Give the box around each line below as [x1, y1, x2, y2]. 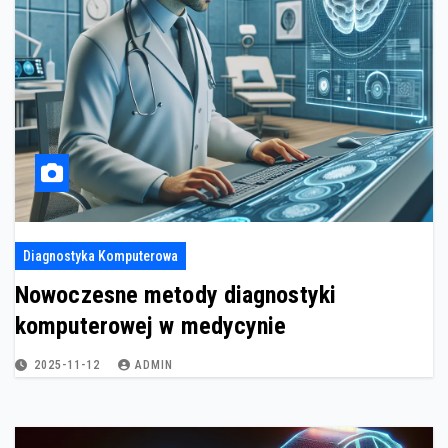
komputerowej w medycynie [15, 312, 287, 341]
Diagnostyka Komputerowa [23, 248, 178, 265]
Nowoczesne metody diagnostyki [15, 281, 336, 310]
